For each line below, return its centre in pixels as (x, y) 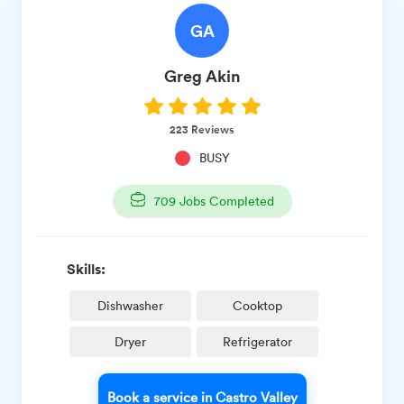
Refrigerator (257, 341)
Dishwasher (130, 305)
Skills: (86, 268)
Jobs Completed (225, 200)
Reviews (211, 129)
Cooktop (257, 305)
